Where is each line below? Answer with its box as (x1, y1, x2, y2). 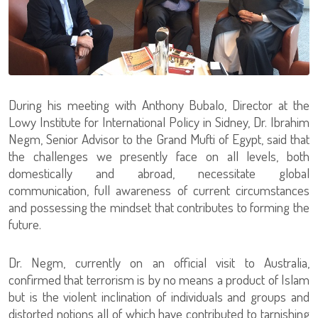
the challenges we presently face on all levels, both (9, 147, 309, 165)
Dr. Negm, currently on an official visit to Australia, (9, 253, 309, 272)
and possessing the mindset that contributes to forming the (9, 198, 309, 216)
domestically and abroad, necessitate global (9, 164, 309, 182)
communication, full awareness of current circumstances (9, 181, 309, 199)
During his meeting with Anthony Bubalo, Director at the (9, 96, 309, 114)
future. (9, 215, 41, 234)
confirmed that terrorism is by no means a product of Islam (9, 270, 309, 289)
